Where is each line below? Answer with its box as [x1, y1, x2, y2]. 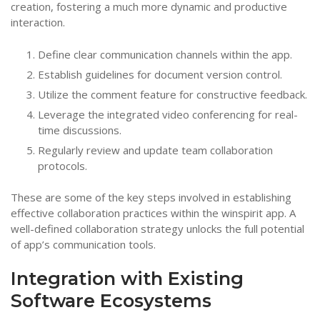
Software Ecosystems [11, 289, 211, 312]
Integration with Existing [11, 267, 244, 290]
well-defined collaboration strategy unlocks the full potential [11, 221, 304, 236]
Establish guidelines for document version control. [37, 66, 282, 81]
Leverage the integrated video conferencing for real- [37, 106, 298, 121]
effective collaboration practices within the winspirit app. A [11, 206, 296, 221]
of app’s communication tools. [11, 237, 156, 252]
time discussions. [37, 122, 121, 137]
